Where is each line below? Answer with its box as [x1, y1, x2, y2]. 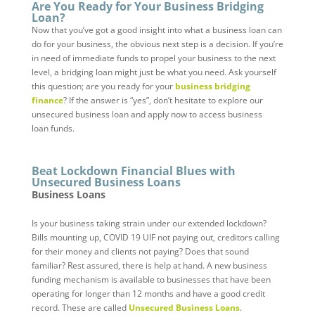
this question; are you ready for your [31, 80, 175, 93]
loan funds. [31, 122, 75, 135]
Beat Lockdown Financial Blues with [31, 163, 236, 179]
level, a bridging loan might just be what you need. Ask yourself [31, 66, 276, 79]
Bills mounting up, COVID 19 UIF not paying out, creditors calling [31, 231, 280, 244]
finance [31, 94, 63, 107]
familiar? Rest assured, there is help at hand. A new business [31, 259, 267, 272]
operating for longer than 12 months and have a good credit [31, 288, 265, 300]
